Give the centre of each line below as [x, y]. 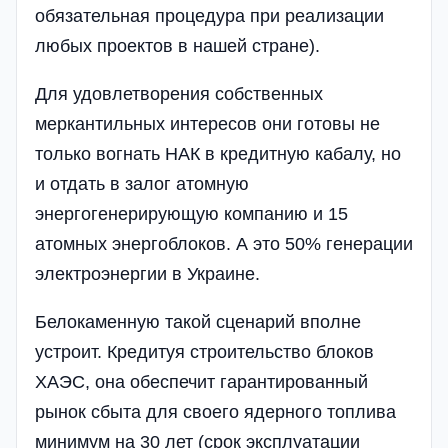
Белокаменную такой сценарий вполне [198, 321]
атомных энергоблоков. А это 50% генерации [224, 243]
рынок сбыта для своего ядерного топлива [215, 411]
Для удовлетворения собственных [179, 93]
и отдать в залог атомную [142, 183]
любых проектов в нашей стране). [177, 45]
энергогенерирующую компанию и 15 [191, 213]
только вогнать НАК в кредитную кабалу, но [218, 153]
